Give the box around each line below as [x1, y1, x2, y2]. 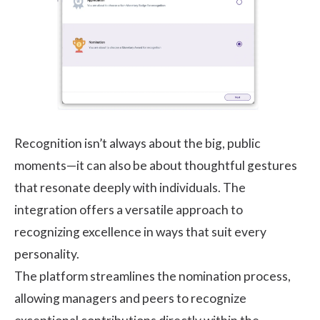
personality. [14, 246, 79, 262]
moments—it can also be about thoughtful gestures [14, 158, 297, 174]
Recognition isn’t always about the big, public [14, 136, 261, 151]
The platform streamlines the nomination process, [14, 269, 291, 284]
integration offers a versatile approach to [14, 202, 243, 218]
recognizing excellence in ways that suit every [14, 224, 266, 240]
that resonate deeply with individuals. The [14, 180, 246, 196]
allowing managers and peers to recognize [14, 291, 246, 306]
